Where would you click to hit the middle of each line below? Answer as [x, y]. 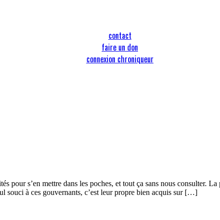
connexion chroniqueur [120, 59]
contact [120, 35]
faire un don [120, 47]
